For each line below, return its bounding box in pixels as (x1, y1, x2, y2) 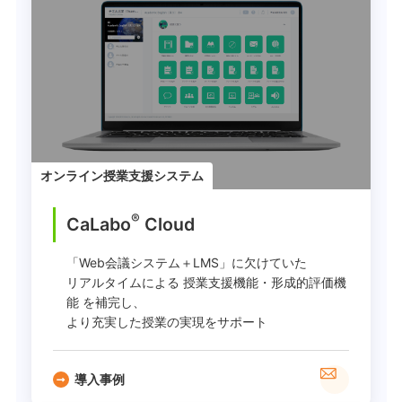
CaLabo (66, 213, 131, 235)
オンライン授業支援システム (40, 167, 204, 183)
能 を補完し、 (66, 293, 145, 310)
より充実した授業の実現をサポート (66, 313, 267, 329)
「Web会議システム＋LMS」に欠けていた (66, 254, 307, 270)
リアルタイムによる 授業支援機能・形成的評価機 (66, 274, 346, 290)
